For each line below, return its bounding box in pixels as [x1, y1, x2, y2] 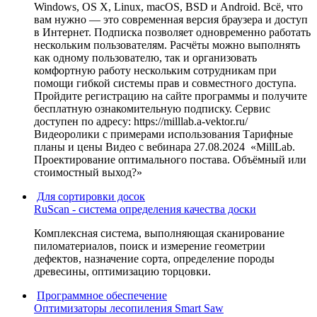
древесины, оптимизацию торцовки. [34, 265, 211, 277]
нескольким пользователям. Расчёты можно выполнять [34, 38, 300, 51]
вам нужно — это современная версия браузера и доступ [34, 13, 308, 25]
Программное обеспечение [37, 289, 167, 301]
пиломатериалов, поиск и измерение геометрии [34, 239, 265, 252]
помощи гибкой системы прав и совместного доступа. [34, 76, 296, 89]
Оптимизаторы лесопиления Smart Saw [34, 301, 224, 314]
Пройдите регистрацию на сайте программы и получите [34, 89, 307, 102]
